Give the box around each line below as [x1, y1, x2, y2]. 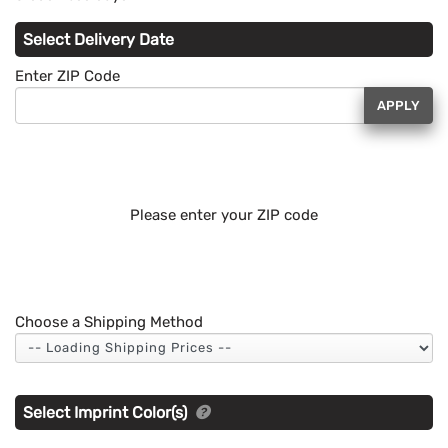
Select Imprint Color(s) [23, 402, 191, 422]
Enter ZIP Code [15, 67, 120, 86]
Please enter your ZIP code [130, 205, 318, 224]
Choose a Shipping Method [15, 312, 203, 331]
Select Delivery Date [23, 30, 174, 50]
